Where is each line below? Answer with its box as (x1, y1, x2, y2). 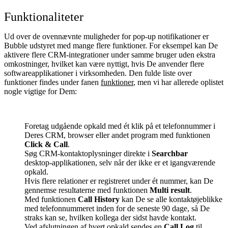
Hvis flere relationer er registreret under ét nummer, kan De (24, 176, 213, 185)
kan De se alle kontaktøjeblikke (120, 194, 222, 204)
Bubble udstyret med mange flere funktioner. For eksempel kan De (4, 41, 218, 50)
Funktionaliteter (4, 10, 83, 23)
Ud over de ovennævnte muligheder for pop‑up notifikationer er (4, 32, 209, 41)
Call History (78, 194, 120, 204)
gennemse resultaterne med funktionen (24, 185, 150, 194)
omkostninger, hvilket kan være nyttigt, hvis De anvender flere (4, 59, 204, 68)
